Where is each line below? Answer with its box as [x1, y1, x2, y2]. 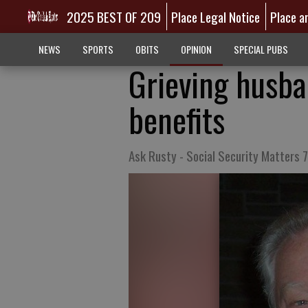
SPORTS [82, 42, 113, 56]
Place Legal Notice [171, 7, 261, 26]
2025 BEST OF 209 [66, 7, 161, 26]
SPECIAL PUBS [233, 42, 288, 56]
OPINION [180, 42, 212, 56]
